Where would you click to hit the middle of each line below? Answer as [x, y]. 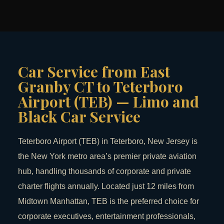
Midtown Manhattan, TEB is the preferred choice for [108, 201]
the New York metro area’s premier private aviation [107, 156]
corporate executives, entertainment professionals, [107, 216]
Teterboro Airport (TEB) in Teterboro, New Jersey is [108, 141]
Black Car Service [79, 117]
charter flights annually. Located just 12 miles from [106, 186]
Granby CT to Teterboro [100, 87]
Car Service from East [94, 72]
